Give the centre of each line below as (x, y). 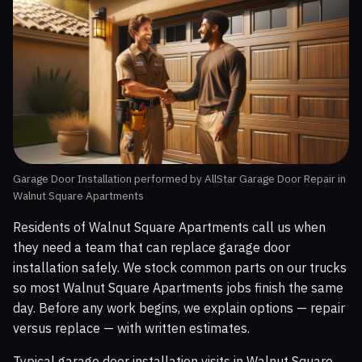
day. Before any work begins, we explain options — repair (179, 308)
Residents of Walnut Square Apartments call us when (169, 227)
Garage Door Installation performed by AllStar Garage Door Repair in (179, 179)
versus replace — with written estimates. (131, 328)
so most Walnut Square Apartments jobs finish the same (178, 288)
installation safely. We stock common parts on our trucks (180, 268)
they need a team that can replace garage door (152, 248)
